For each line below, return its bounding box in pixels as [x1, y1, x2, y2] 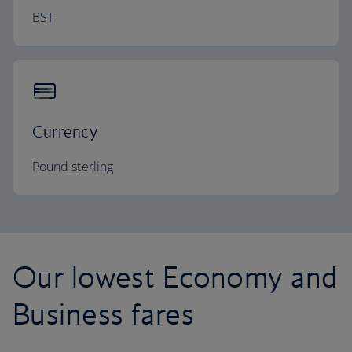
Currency [32, 122, 97, 141]
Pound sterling [32, 158, 113, 175]
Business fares [13, 295, 195, 332]
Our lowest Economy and [13, 258, 338, 295]
